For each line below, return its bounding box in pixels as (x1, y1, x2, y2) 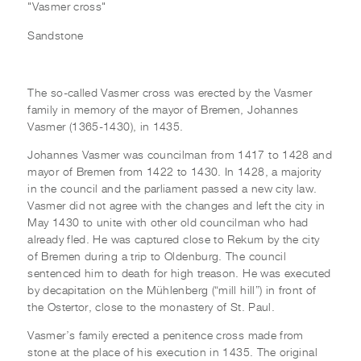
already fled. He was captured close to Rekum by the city (27, 234, 320, 246)
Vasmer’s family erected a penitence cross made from (27, 330, 304, 342)
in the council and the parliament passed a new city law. (27, 183, 317, 195)
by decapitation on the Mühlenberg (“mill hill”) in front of (27, 284, 317, 297)
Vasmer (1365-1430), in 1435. (27, 121, 184, 133)
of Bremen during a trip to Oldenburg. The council (27, 251, 287, 263)
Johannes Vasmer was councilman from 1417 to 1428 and (27, 149, 333, 161)
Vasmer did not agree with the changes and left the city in (27, 200, 326, 212)
